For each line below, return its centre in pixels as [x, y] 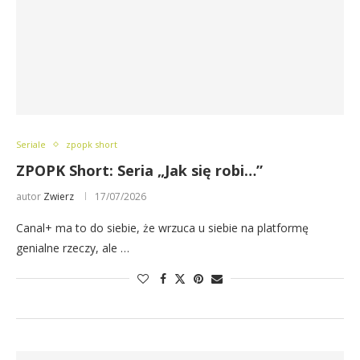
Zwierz [59, 196]
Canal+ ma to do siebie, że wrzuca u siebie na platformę [162, 228]
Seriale [31, 144]
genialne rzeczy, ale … [73, 248]
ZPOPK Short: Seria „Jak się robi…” [139, 170]
